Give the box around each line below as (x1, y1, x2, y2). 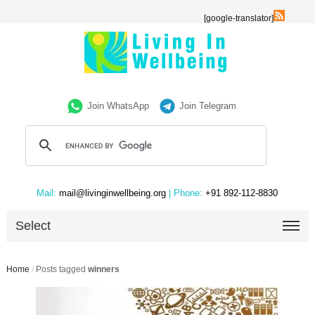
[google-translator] (204, 13, 274, 23)
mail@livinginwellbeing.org (56, 188, 169, 198)
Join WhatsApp (87, 101, 150, 111)
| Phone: (169, 188, 203, 198)
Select (15, 219, 51, 233)
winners (87, 264, 120, 274)
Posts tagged (35, 264, 88, 274)
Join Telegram (179, 101, 237, 111)
